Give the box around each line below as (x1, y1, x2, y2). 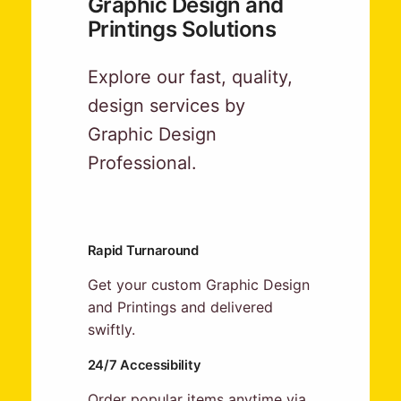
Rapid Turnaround (87, 242, 199, 259)
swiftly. (87, 320, 135, 338)
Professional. (87, 152, 197, 175)
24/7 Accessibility (87, 356, 201, 373)
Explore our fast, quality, (87, 66, 293, 89)
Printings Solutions (87, 16, 277, 43)
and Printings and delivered (87, 297, 273, 316)
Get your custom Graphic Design (87, 275, 310, 294)
